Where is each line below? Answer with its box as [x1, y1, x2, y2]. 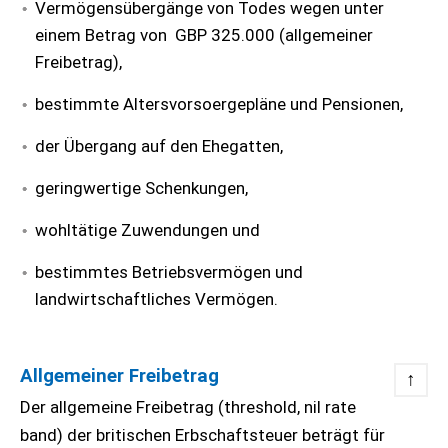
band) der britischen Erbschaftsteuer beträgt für [20, 425, 385, 445]
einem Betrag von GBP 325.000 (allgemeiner [35, 25, 373, 45]
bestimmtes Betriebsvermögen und [35, 262, 303, 282]
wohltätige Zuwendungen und [35, 220, 260, 240]
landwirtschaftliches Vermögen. [35, 289, 282, 309]
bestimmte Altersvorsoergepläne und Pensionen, [35, 94, 403, 114]
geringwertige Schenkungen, [35, 178, 248, 198]
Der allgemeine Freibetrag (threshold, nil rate [20, 397, 356, 417]
